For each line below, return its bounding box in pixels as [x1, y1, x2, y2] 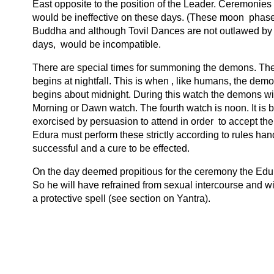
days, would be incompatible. [32, 39, 161, 50]
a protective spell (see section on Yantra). [32, 193, 210, 204]
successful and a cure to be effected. [32, 143, 190, 154]
